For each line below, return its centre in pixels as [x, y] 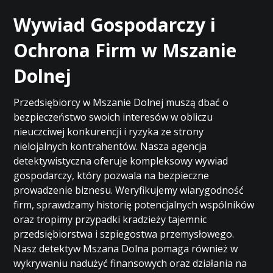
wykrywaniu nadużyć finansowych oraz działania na [130, 263]
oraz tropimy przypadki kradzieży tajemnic [110, 219]
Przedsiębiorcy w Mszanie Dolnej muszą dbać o [121, 102]
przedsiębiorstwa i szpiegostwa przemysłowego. [124, 234]
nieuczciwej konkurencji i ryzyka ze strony [109, 132]
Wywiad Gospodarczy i [115, 25]
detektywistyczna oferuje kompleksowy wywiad [121, 161]
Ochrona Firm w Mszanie [125, 50]
